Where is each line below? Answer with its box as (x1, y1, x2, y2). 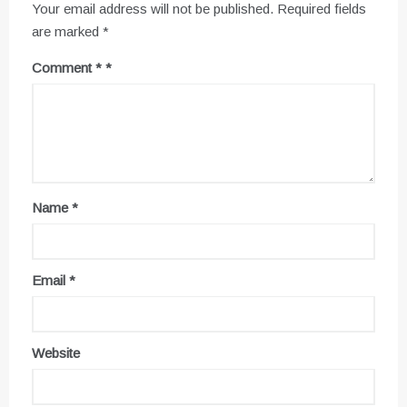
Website (32, 345, 80, 362)
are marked (32, 24, 103, 40)
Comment (32, 60, 95, 76)
